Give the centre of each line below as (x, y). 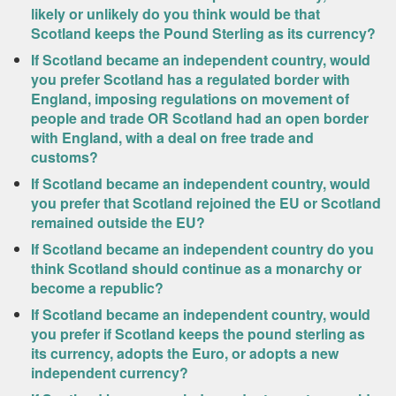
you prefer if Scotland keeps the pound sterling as (198, 334)
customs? (65, 157)
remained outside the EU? (118, 222)
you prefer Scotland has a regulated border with (190, 79)
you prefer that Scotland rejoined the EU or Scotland (206, 203)
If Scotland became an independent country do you (202, 249)
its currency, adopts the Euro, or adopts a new (185, 353)
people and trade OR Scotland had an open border (200, 118)
